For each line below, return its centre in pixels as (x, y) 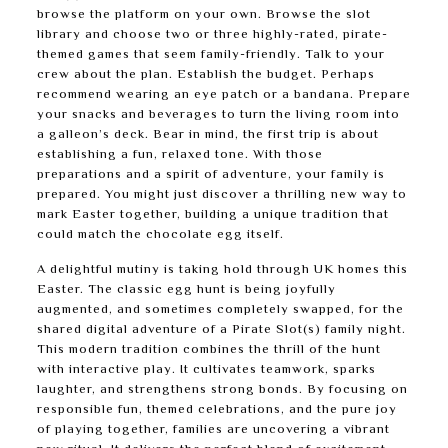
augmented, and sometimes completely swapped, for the (220, 310)
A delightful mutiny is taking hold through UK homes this (222, 270)
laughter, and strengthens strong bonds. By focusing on (222, 390)
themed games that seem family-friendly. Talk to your (210, 55)
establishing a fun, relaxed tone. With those (179, 155)
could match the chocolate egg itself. (160, 235)
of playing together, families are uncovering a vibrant (213, 430)
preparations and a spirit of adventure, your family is (210, 175)
